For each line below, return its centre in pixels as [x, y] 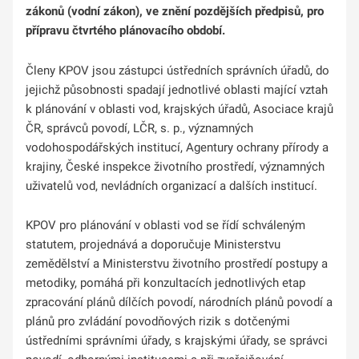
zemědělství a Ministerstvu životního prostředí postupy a [177, 264]
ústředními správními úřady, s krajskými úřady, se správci [177, 341]
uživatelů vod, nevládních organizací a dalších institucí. [171, 186]
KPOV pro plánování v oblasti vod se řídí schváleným [165, 226]
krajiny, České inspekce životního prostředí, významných [175, 166]
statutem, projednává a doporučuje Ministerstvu [153, 245]
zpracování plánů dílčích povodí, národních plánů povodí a [179, 303]
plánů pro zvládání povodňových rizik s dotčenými [158, 322]
